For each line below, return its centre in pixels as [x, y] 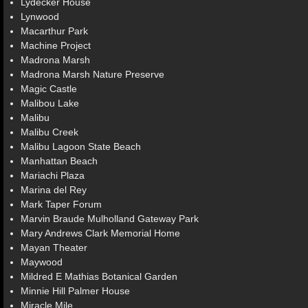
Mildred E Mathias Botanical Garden [99, 276]
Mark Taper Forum [61, 204]
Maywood [42, 262]
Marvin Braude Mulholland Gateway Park [110, 219]
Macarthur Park [54, 31]
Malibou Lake [50, 103]
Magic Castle [49, 89]
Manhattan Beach [59, 161]
